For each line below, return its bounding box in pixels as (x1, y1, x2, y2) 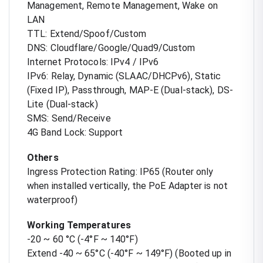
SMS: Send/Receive (27, 112, 111, 124)
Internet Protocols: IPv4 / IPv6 (27, 56, 159, 68)
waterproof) (27, 194, 78, 205)
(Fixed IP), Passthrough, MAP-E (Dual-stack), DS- (27, 84, 233, 96)
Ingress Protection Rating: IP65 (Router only (27, 166, 214, 177)
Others (27, 151, 59, 163)
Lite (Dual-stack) (27, 98, 98, 110)
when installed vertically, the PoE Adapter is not (27, 180, 228, 191)
